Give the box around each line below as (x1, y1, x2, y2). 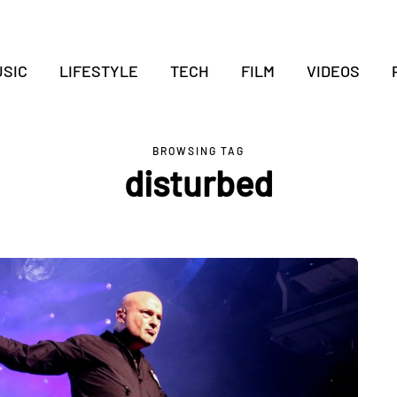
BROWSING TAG (152, 144, 245, 157)
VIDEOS (306, 61, 360, 81)
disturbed (123, 161, 273, 204)
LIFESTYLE (58, 61, 138, 81)
